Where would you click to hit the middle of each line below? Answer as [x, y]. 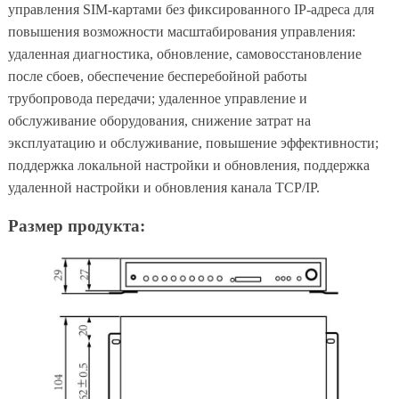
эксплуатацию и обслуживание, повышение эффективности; [193, 142]
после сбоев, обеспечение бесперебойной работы [157, 76]
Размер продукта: [76, 225]
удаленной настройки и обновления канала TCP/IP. [163, 187]
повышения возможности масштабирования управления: [181, 31]
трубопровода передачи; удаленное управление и [157, 98]
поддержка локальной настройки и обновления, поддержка [188, 165]
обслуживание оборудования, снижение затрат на [159, 120]
